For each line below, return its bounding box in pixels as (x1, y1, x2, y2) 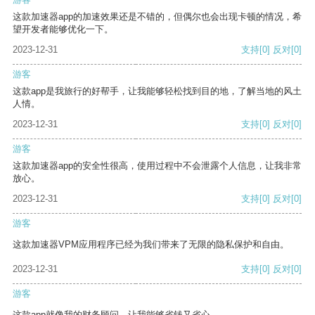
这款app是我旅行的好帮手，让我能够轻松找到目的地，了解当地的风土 (13, 86, 302, 97)
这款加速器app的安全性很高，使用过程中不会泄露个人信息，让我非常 (13, 160, 302, 172)
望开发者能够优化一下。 (13, 24, 113, 35)
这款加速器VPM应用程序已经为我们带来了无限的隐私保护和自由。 (13, 239, 289, 250)
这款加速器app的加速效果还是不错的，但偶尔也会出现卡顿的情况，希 (13, 11, 302, 22)
